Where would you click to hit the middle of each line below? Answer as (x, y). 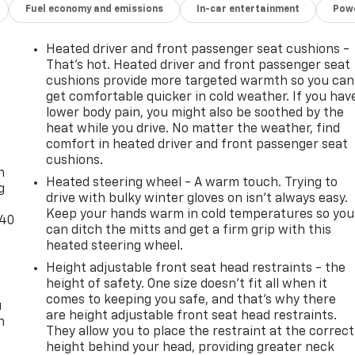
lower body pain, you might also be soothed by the (195, 114)
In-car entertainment (248, 10)
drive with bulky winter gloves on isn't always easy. (197, 199)
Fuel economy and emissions (95, 10)
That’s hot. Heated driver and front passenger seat (198, 66)
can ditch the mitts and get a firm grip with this (189, 231)
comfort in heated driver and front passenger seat (197, 145)
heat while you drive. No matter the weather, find (193, 130)
